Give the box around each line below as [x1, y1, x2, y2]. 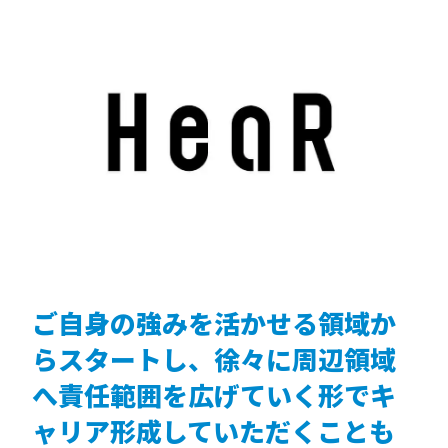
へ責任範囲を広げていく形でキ [32, 375, 397, 413]
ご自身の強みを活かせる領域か [32, 303, 397, 341]
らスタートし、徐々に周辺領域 [32, 339, 397, 377]
